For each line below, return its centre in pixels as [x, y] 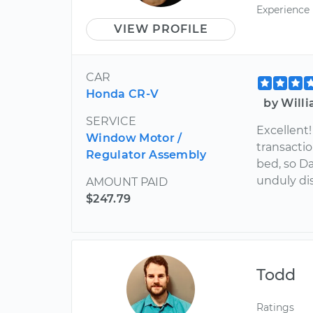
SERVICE [111, 121]
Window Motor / [134, 138]
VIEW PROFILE [161, 29]
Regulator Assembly [146, 154]
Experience [283, 9]
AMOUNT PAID [127, 182]
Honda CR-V [123, 94]
